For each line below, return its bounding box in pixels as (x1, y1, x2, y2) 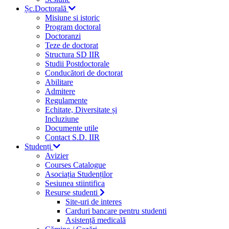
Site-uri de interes (65, 197, 122, 206)
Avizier (45, 151, 68, 160)
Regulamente (45, 96, 87, 105)
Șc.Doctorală (25, 4, 68, 13)
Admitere (45, 87, 75, 96)
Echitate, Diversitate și (45, 105, 117, 114)
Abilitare (45, 78, 73, 86)
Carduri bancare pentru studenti (65, 207, 167, 215)
